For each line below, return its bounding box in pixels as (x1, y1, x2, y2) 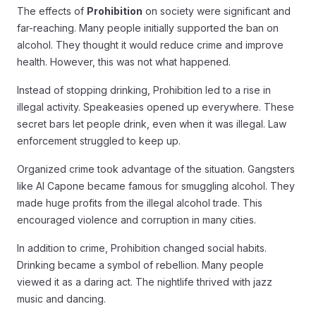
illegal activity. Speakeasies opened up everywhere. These (17, 101, 294, 113)
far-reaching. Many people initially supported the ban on (17, 22, 279, 34)
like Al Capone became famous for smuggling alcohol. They (17, 180, 295, 192)
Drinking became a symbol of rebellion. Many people (17, 259, 264, 271)
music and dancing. (17, 293, 106, 305)
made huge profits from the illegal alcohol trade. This (17, 197, 262, 209)
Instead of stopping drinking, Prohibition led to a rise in (17, 84, 271, 96)
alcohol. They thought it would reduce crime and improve (17, 39, 284, 51)
